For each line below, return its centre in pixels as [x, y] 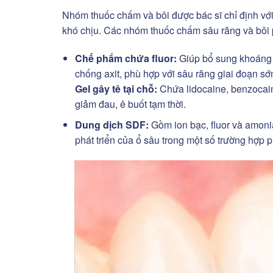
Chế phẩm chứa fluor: [126, 58]
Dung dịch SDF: [112, 125]
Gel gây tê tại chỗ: [116, 88]
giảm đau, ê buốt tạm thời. [130, 104]
